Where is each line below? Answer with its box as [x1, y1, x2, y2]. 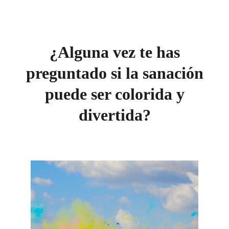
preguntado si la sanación [26, 64, 203, 82]
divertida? [78, 106, 151, 124]
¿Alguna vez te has [49, 43, 180, 61]
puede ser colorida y [44, 85, 185, 103]
